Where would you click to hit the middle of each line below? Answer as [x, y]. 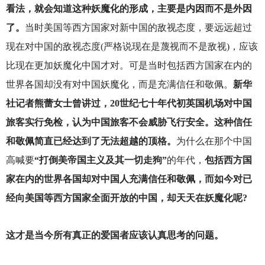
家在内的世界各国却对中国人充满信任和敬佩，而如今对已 [129, 179]
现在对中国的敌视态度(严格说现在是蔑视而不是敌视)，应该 [132, 46]
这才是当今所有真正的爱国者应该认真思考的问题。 [114, 235]
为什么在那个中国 [214, 141]
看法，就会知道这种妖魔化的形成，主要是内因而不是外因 [129, 8]
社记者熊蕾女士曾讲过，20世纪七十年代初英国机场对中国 [129, 103]
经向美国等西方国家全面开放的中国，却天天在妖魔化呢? [126, 198]
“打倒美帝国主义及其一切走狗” [100, 160]
